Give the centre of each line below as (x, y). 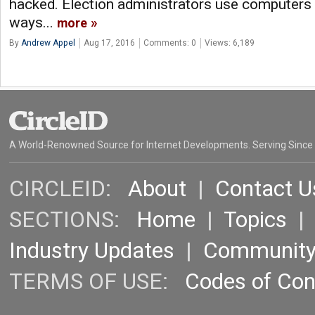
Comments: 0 (170, 43)
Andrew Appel (48, 43)
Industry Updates (92, 251)
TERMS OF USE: (97, 282)
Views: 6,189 (230, 43)
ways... (33, 22)
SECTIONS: (73, 220)
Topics (255, 220)
